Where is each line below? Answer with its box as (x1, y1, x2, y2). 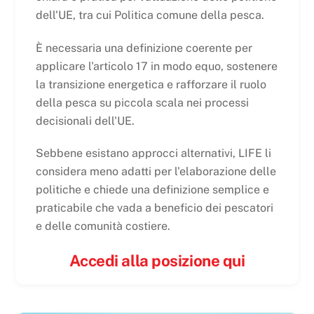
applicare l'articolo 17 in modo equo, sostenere (35, 59, 278, 73)
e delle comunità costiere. (35, 219, 170, 233)
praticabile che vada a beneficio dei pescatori (35, 201, 273, 215)
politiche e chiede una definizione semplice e (35, 183, 269, 197)
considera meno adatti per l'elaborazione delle (35, 165, 276, 179)
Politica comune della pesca (114, 8, 261, 22)
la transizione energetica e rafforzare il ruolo (35, 77, 266, 91)
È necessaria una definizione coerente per (35, 41, 252, 55)
